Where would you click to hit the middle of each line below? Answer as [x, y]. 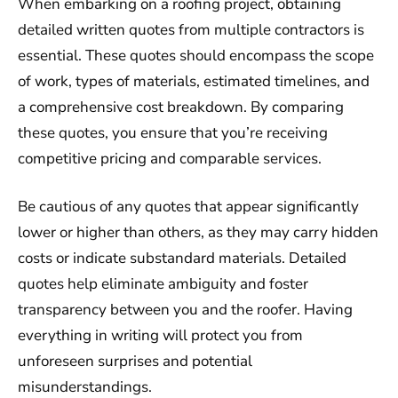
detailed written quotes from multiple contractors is [191, 29]
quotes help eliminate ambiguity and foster [163, 284]
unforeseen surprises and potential [135, 362]
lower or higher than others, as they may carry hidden [198, 233]
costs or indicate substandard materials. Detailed [182, 259]
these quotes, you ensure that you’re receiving [173, 132]
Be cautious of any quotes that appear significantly [188, 207]
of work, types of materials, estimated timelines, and [194, 81]
